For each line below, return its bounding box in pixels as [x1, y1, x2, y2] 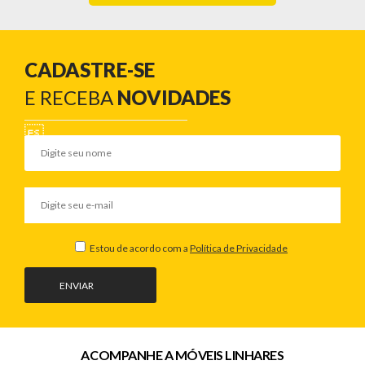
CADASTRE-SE [24, 58, 155, 82]
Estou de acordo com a [88, 242, 190, 255]
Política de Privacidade [190, 242, 288, 255]
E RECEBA [24, 86, 117, 110]
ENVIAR [59, 279, 94, 292]
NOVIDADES [117, 86, 231, 110]
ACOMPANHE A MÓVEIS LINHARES [81, 347, 284, 363]
